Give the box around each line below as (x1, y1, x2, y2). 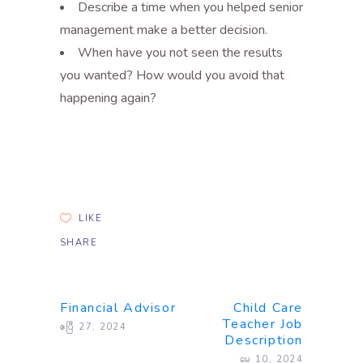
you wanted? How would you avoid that (60, 66, 284, 84)
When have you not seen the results (78, 44, 283, 62)
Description (224, 331, 303, 350)
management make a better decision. (60, 21, 267, 39)
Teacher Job (223, 315, 303, 334)
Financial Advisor (60, 299, 177, 318)
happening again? (60, 89, 156, 107)
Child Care (233, 299, 303, 318)
